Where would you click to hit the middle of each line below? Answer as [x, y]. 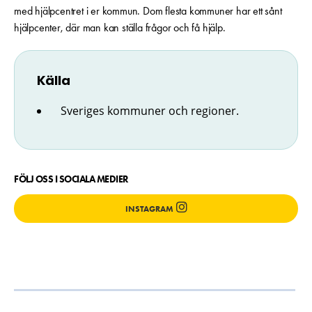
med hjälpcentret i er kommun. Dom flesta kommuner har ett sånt [148, 10]
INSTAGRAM [149, 209]
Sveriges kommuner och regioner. [150, 110]
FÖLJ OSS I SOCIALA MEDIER [71, 179]
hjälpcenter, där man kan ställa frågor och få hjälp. [120, 27]
